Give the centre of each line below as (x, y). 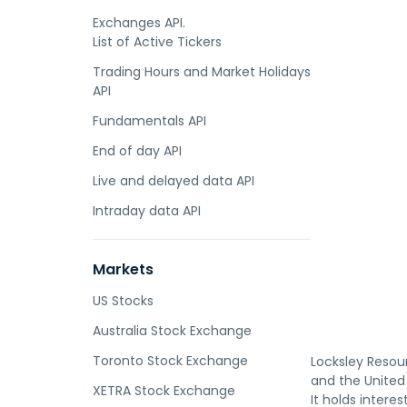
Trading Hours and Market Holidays (202, 72)
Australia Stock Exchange (172, 331)
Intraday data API (147, 211)
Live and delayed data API (174, 181)
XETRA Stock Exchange (164, 391)
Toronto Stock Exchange (170, 361)
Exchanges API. (139, 23)
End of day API (137, 151)
